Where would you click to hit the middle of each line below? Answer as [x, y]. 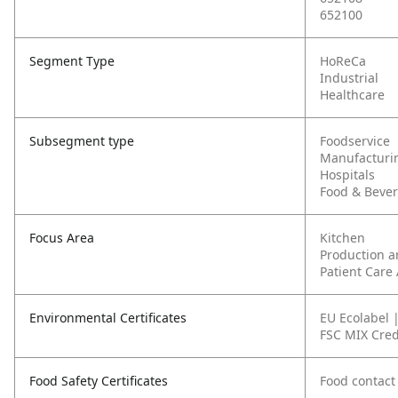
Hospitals [347, 175]
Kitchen [342, 238]
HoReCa [343, 61]
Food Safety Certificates [99, 381]
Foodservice [355, 141]
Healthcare [352, 95]
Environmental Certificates [108, 318]
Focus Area [62, 238]
